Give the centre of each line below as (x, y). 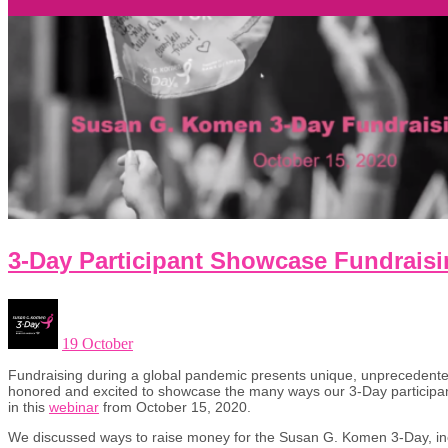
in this (28, 406)
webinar (74, 406)
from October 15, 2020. (175, 406)
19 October (97, 343)
